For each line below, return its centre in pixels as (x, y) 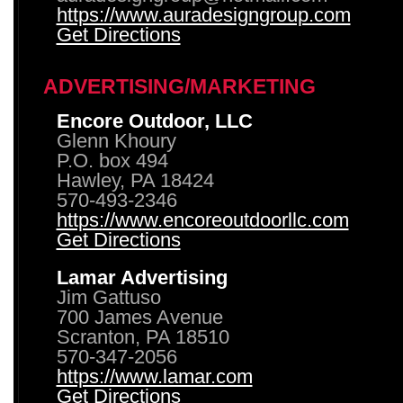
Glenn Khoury (116, 141)
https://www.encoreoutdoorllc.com (202, 220)
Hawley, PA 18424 (135, 181)
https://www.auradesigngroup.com (203, 15)
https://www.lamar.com (154, 377)
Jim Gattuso (108, 298)
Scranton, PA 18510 (143, 337)
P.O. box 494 (112, 161)
